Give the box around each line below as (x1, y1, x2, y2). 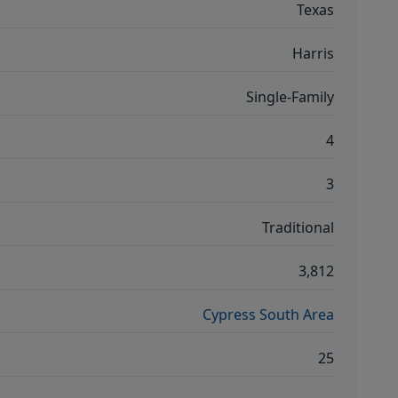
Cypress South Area (203, 305, 334, 324)
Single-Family (246, 87, 334, 107)
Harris (292, 44, 334, 63)
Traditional (262, 218, 334, 237)
